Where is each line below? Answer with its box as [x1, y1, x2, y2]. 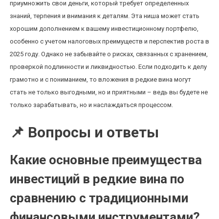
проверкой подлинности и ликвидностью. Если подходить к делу [10, 63, 207, 70]
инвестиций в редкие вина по [10, 172, 184, 186]
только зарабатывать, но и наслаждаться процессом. [10, 101, 173, 109]
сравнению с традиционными [10, 191, 188, 205]
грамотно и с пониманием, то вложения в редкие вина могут [10, 76, 191, 83]
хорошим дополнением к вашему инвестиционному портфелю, [10, 25, 198, 32]
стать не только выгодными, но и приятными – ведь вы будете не [10, 88, 208, 96]
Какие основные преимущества [10, 153, 202, 167]
